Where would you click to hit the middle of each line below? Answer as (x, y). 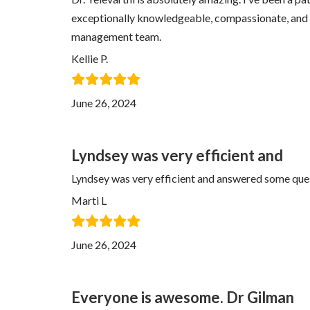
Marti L (89, 200)
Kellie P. (90, 58)
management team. (116, 36)
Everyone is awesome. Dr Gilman (183, 297)
